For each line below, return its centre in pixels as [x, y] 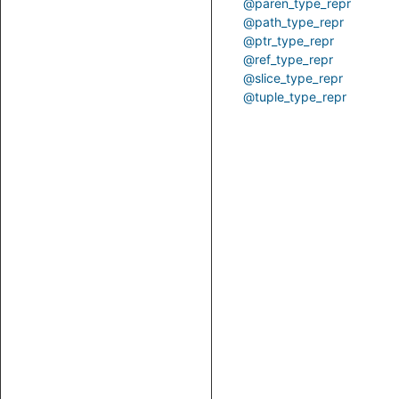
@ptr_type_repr [289, 41]
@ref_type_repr [288, 59]
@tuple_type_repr [295, 97]
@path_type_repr [293, 22]
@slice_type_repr [293, 78]
